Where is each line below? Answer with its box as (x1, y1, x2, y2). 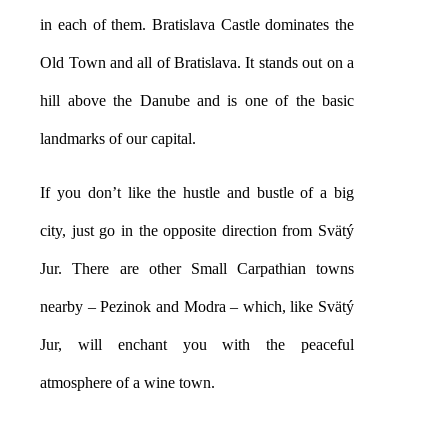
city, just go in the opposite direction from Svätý (40, 222, 354, 240)
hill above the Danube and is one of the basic (40, 92, 354, 110)
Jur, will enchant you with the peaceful (40, 336, 354, 354)
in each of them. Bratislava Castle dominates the (40, 16, 354, 34)
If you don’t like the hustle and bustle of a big (40, 184, 354, 202)
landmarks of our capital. (40, 130, 197, 148)
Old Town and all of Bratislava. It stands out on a (40, 54, 354, 72)
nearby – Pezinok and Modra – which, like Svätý (40, 298, 354, 316)
